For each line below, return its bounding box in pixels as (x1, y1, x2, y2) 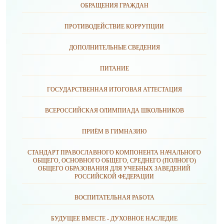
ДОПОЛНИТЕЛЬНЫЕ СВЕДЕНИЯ (68, 44, 160, 51)
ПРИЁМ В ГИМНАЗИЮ (82, 128, 146, 135)
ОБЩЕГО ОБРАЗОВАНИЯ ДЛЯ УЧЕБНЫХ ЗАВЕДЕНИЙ (38, 165, 190, 172)
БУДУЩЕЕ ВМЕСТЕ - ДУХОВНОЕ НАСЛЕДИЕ (51, 215, 177, 222)
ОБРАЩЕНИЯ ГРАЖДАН (80, 2, 148, 9)
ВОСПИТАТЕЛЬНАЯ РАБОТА (74, 194, 154, 201)
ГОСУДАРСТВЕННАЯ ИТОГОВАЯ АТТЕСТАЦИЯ (46, 86, 182, 93)
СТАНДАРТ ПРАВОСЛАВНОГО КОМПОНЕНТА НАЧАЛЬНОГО (27, 149, 201, 156)
